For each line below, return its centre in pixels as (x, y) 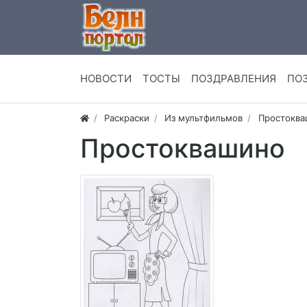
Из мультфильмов (204, 118)
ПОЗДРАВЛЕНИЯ (234, 79)
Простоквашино (183, 149)
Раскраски (127, 118)
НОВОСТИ (106, 79)
